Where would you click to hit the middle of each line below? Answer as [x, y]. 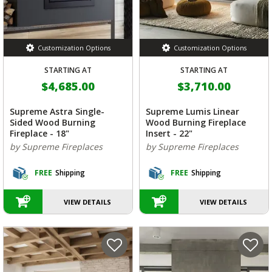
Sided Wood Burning [53, 123]
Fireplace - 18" [39, 134]
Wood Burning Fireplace [196, 123]
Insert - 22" [169, 134]
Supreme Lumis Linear [192, 112]
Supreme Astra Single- [57, 112]
